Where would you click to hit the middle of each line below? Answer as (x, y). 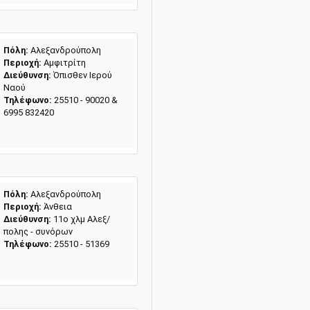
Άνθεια (56, 206)
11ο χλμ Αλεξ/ (80, 219)
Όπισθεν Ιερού (81, 75)
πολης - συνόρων (38, 231)
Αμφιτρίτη (63, 62)
